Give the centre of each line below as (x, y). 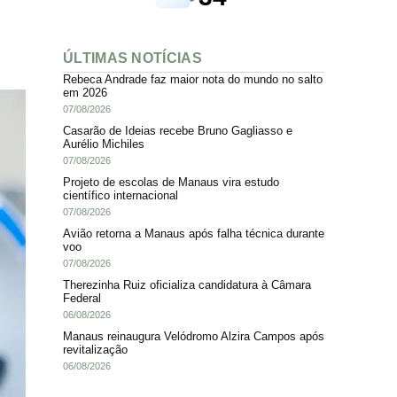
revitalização (95, 349)
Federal (82, 298)
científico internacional (121, 195)
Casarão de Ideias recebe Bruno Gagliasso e (178, 130)
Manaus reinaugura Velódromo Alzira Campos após (194, 336)
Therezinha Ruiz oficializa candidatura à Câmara (187, 284)
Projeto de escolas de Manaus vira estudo (171, 182)
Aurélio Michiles (104, 144)
